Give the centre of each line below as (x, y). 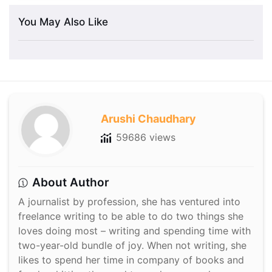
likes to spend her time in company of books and (131, 260)
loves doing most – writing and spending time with (134, 231)
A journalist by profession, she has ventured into (129, 202)
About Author (71, 183)
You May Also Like (63, 22)
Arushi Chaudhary (148, 119)
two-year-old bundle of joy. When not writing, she (132, 246)
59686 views (145, 138)
